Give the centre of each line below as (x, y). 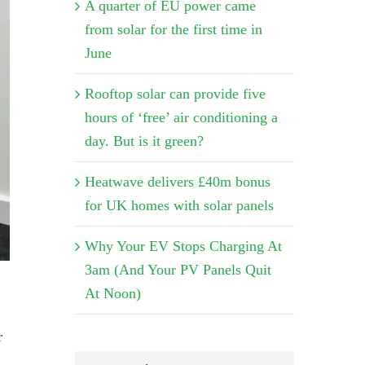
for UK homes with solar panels (179, 205)
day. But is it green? (144, 141)
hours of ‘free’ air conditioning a (181, 117)
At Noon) (112, 293)
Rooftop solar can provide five (175, 93)
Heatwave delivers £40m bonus (177, 181)
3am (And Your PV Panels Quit (178, 269)
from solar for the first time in (173, 29)
